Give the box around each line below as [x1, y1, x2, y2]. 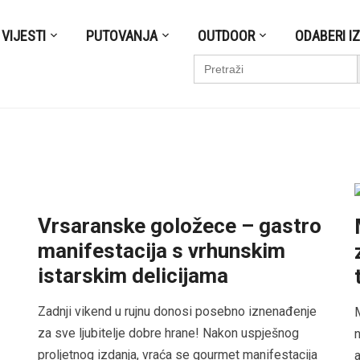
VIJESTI [2, 27, 47, 44]
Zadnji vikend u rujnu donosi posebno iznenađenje [38, 304, 317, 320]
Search [194, 52, 230, 68]
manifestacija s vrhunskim [38, 239, 286, 264]
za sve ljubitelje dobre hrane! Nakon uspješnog [38, 325, 300, 342]
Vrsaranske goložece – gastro [38, 214, 322, 239]
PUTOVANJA [86, 27, 158, 44]
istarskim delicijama [38, 264, 229, 288]
